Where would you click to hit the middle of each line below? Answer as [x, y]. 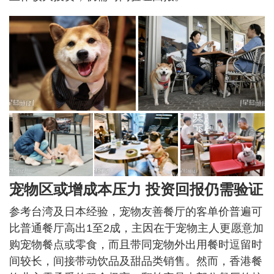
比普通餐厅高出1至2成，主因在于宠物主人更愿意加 [136, 228]
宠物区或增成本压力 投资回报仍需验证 [136, 190]
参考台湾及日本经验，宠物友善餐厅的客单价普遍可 [136, 212]
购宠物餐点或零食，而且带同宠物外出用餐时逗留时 [136, 245]
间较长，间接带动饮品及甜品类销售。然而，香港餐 [136, 261]
